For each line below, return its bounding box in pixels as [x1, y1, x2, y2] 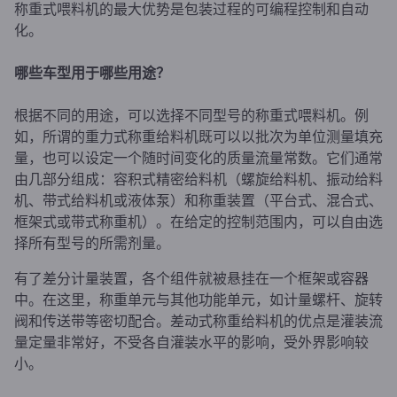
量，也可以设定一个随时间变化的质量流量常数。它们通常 [14, 148, 383, 166]
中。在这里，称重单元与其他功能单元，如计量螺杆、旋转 [14, 290, 383, 307]
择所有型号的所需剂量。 [14, 233, 170, 251]
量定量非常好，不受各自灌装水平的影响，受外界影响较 [14, 332, 369, 350]
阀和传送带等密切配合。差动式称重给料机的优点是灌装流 [14, 311, 383, 329]
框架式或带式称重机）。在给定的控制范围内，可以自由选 [14, 212, 383, 230]
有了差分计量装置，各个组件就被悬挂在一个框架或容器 [14, 269, 369, 286]
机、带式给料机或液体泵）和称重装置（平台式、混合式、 [14, 191, 383, 208]
